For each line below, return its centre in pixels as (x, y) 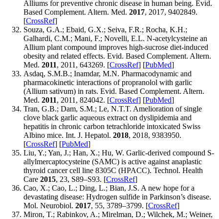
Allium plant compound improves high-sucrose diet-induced (116, 47)
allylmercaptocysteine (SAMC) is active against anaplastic (113, 162)
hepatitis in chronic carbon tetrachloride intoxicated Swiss (112, 127)
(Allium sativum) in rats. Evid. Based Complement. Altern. (114, 91)
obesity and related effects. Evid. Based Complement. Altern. (117, 56)
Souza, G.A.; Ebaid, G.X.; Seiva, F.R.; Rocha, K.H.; (105, 30)
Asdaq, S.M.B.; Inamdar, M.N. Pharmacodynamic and (108, 74)
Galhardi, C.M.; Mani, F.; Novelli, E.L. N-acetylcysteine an (115, 39)
